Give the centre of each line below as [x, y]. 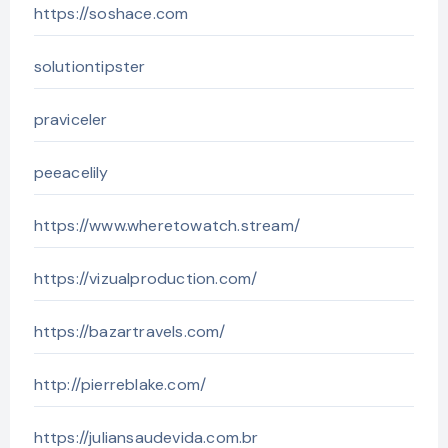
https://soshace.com [111, 13]
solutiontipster [89, 66]
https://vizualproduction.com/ [145, 278]
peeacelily [71, 172]
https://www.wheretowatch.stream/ [166, 225]
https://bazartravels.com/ [129, 331]
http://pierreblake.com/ [120, 384]
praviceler [70, 119]
